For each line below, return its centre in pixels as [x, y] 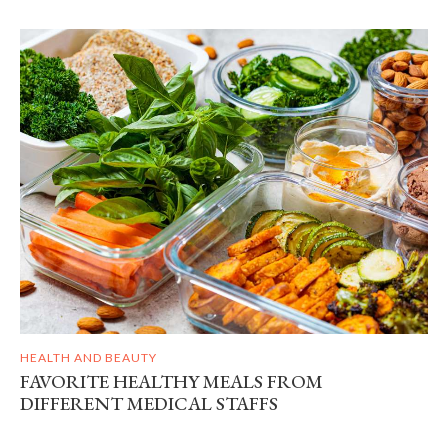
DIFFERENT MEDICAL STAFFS [149, 403]
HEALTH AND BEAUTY [88, 357]
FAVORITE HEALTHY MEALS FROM [171, 381]
